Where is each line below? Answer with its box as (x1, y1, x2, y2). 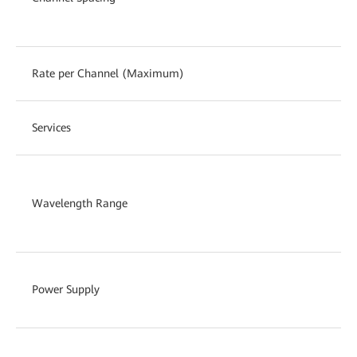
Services (32, 120, 71, 134)
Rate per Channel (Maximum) (32, 66, 184, 80)
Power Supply (32, 282, 100, 296)
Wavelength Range (32, 196, 127, 210)
